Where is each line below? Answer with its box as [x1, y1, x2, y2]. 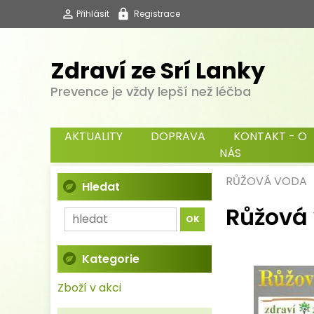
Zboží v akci [57, 280, 121, 296]
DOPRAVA [151, 128, 205, 144]
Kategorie [82, 251, 139, 267]
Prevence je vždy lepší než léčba [50, 82, 251, 100]
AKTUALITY [64, 128, 123, 144]
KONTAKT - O [233, 128, 307, 144]
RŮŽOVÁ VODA [226, 173, 307, 189]
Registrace [134, 8, 180, 20]
